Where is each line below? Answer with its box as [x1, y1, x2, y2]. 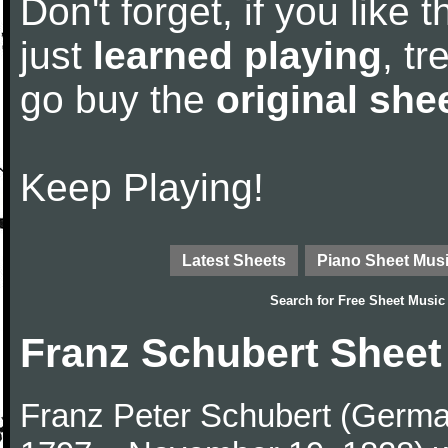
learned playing [93, 34, 382, 77]
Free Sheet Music [338, 293, 445, 308]
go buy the [20, 78, 216, 121]
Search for [270, 293, 338, 308]
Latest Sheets [182, 251, 286, 269]
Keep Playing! [20, 166, 264, 209]
